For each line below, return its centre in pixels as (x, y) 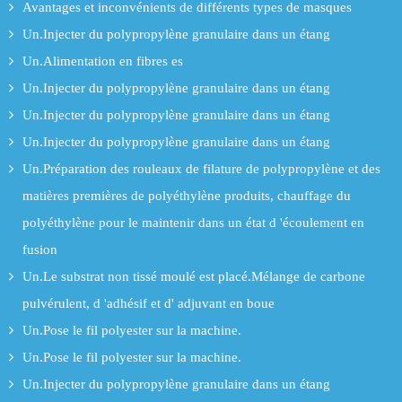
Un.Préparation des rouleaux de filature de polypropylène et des (201, 168)
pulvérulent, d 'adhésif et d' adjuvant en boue (149, 303)
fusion (40, 249)
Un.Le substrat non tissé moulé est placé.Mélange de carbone (194, 276)
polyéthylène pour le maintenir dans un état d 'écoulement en (193, 222)
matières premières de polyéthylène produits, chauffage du (187, 195)
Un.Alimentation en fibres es (103, 61)
